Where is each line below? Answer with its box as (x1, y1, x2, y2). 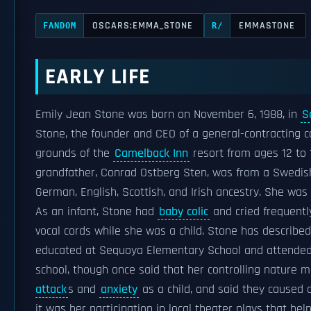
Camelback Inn (115, 146, 188, 161)
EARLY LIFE (45, 62, 150, 91)
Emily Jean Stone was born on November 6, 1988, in (35, 107, 301, 122)
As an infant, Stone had (35, 204, 158, 219)
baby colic (159, 204, 208, 219)
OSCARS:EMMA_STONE (92, 19, 193, 32)
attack (35, 282, 67, 297)
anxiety (101, 282, 137, 297)
